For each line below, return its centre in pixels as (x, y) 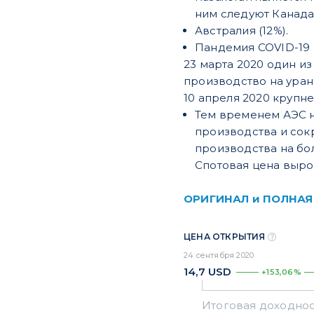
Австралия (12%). (242, 30)
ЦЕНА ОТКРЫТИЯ (226, 236)
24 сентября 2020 (219, 255)
